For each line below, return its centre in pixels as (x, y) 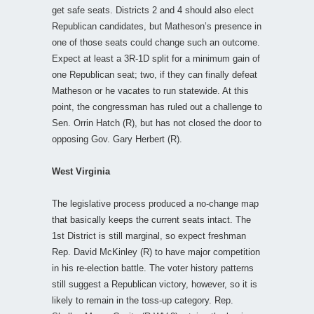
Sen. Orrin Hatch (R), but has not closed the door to (157, 123)
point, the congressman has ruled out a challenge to (157, 107)
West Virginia (81, 171)
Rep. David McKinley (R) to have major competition (156, 252)
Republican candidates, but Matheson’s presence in (157, 26)
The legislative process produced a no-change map (155, 203)
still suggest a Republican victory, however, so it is (155, 284)
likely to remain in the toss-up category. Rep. (143, 300)
